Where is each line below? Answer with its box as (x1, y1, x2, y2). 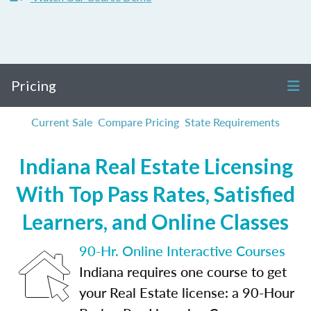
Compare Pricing (98, 114, 179, 130)
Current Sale (31, 114, 92, 130)
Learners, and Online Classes (22, 209, 289, 234)
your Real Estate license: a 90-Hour (79, 283, 294, 302)
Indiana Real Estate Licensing (18, 153, 293, 178)
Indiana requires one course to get (79, 262, 287, 281)
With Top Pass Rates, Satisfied (16, 181, 295, 206)
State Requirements (185, 114, 280, 130)
